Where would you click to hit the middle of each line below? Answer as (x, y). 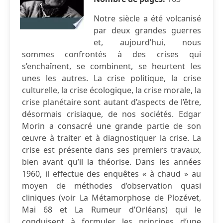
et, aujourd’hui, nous (147, 42)
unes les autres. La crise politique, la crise (111, 78)
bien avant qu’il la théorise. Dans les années (111, 162)
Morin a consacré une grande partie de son (111, 126)
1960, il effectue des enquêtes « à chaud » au (111, 174)
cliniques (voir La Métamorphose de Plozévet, (111, 198)
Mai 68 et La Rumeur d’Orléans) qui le (111, 210)
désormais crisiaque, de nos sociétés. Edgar (111, 114)
